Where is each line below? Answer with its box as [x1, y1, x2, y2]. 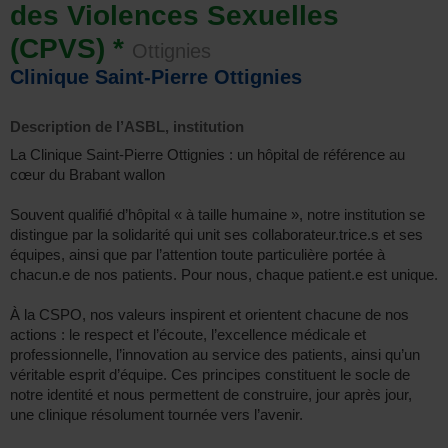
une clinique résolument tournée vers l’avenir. [10, 406, 303, 423]
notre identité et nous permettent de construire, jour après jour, [10, 386, 412, 403]
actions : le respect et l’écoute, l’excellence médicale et [10, 326, 366, 343]
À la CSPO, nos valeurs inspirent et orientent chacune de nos [10, 306, 409, 323]
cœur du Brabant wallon [10, 166, 165, 183]
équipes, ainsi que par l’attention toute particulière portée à [10, 246, 385, 263]
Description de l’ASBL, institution [10, 118, 244, 135]
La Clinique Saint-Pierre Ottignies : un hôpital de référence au [10, 146, 405, 163]
